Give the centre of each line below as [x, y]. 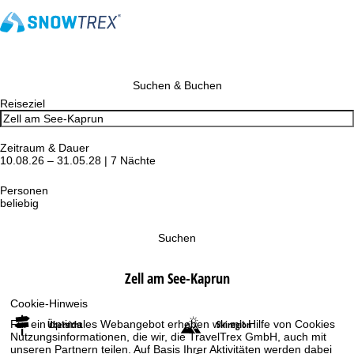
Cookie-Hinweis [49, 303]
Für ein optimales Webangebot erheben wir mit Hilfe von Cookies [173, 324]
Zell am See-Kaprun [177, 278]
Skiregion [234, 324]
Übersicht [65, 324]
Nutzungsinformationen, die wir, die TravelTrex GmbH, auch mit [169, 336]
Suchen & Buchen [177, 85]
